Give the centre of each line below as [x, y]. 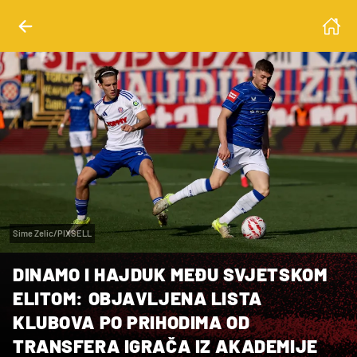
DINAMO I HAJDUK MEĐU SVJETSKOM [170, 274]
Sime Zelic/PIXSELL [52, 233]
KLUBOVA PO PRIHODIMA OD [131, 322]
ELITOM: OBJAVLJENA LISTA [137, 298]
